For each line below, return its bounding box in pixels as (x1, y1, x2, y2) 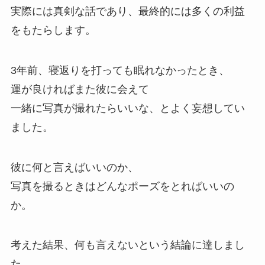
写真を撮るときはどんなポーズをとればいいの (10, 180, 234, 192)
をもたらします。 (10, 24, 96, 36)
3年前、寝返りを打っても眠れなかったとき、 (10, 64, 230, 76)
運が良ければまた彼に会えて (10, 83, 149, 95)
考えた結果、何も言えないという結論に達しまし (10, 239, 245, 251)
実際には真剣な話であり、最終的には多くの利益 (10, 5, 245, 17)
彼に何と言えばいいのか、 (10, 161, 138, 173)
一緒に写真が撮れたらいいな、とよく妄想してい (10, 102, 245, 114)
